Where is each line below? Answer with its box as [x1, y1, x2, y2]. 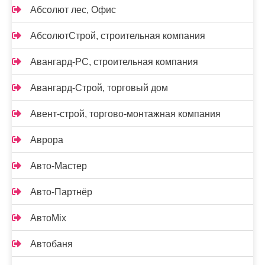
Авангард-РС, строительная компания [30, 57, 198, 67]
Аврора [30, 135, 63, 145]
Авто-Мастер [30, 161, 87, 171]
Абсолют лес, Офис [30, 5, 116, 15]
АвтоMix [30, 213, 66, 223]
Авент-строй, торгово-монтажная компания [30, 109, 221, 119]
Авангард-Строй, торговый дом [30, 83, 168, 93]
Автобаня [30, 239, 73, 249]
